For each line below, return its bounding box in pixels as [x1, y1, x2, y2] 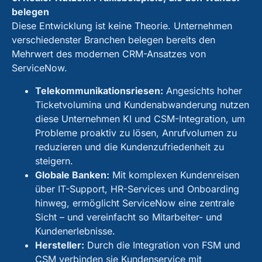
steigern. [35, 154, 73, 167]
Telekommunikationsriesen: [35, 84, 163, 96]
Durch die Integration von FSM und [84, 239, 240, 251]
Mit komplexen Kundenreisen [109, 168, 239, 181]
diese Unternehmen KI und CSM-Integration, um [35, 112, 245, 125]
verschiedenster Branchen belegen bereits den [12, 34, 215, 46]
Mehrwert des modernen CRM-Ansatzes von [12, 48, 206, 60]
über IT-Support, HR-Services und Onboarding [35, 182, 239, 195]
